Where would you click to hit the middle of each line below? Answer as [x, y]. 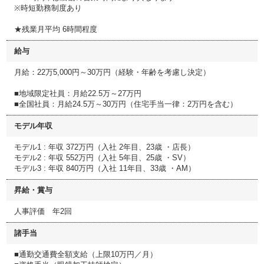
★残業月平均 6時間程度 [56, 29]
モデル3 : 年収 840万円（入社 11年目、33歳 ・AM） [105, 168]
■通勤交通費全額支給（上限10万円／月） [86, 254]
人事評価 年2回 [43, 211]
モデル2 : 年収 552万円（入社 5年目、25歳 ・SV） [102, 158]
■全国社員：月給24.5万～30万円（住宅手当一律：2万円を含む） [126, 104]
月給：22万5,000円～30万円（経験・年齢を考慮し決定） [112, 72]
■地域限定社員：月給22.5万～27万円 [78, 93]
